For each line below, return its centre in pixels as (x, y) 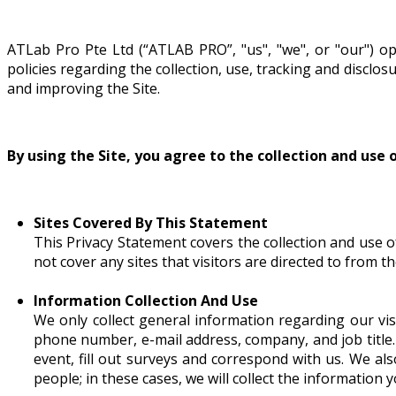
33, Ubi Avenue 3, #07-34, (97, 50)
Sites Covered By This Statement (151, 222)
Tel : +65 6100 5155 (83, 93)
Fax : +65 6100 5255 (82, 114)
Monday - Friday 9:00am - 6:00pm (120, 135)
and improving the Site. (84, 88)
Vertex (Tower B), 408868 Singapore (125, 72)
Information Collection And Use (146, 300)
